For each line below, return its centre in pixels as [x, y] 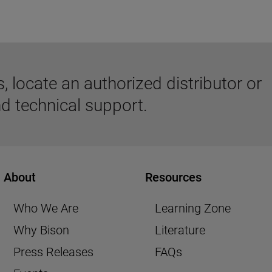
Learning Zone [193, 209]
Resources [173, 178]
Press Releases [53, 252]
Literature [180, 230]
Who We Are [46, 209]
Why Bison [41, 230]
